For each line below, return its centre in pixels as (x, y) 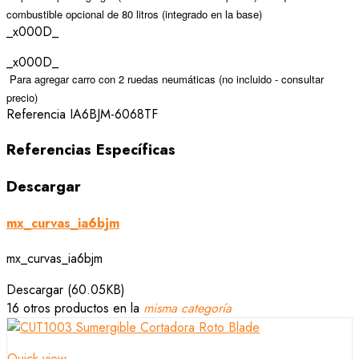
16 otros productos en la (75, 309)
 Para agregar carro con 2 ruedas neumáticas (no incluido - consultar (165, 79)
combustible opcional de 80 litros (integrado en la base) (134, 14)
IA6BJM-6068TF (114, 115)
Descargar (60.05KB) (66, 290)
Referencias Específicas (91, 150)
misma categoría (188, 309)
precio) (22, 98)
